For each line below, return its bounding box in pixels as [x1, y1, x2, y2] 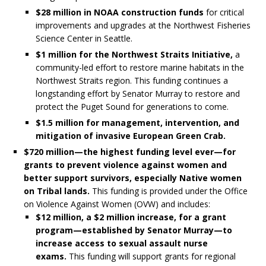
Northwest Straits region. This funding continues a [36, 75, 228, 87]
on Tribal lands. [24, 185, 90, 197]
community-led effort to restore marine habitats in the [36, 62, 244, 74]
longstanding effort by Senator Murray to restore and [36, 88, 240, 100]
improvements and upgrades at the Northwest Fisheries [36, 20, 251, 31]
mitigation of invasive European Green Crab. [36, 130, 226, 142]
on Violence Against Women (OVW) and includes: [24, 198, 210, 210]
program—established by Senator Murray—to [36, 224, 232, 236]
